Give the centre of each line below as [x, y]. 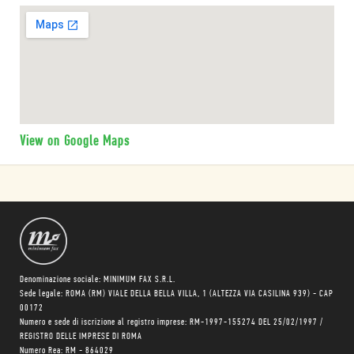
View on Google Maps [75, 142]
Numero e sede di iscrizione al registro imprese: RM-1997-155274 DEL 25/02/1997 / [171, 322]
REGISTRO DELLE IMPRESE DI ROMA [81, 337]
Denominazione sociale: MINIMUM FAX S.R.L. [98, 280]
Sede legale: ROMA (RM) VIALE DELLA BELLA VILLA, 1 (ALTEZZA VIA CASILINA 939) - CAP [177, 294]
